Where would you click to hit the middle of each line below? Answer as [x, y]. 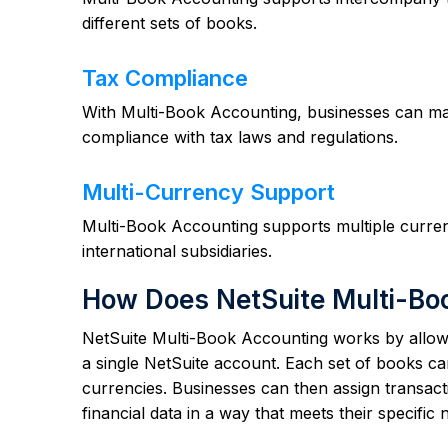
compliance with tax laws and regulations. [240, 137]
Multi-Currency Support [208, 192]
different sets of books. [169, 23]
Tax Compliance [165, 78]
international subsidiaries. [177, 251]
